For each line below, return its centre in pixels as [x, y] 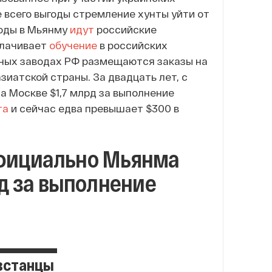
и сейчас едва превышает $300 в [94, 108]
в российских [133, 45]
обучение [72, 45]
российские [126, 29]
